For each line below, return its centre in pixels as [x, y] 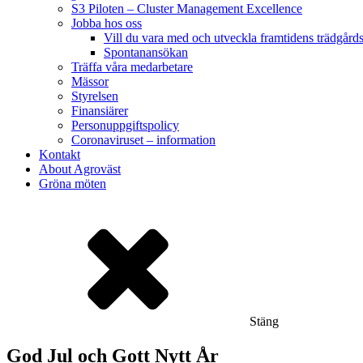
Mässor [90, 81]
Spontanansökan [146, 52]
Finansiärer [100, 111]
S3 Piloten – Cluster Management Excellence [187, 9]
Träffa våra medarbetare [132, 67]
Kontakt [60, 154]
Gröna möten [73, 184]
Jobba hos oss [107, 23]
